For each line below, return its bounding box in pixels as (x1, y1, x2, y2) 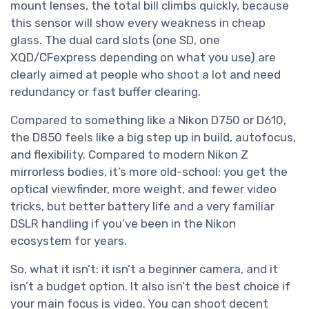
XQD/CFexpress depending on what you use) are (10, 50, 276, 64)
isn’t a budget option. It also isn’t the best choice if (10, 279, 290, 293)
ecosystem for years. (10, 233, 127, 248)
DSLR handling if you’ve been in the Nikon (10, 216, 236, 230)
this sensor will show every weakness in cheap (10, 15, 266, 30)
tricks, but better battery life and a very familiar (10, 199, 275, 213)
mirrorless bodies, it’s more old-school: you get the (10, 164, 288, 179)
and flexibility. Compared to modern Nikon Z (10, 147, 248, 161)
